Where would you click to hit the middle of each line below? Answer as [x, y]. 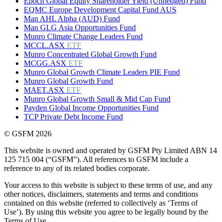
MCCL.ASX [45, 46]
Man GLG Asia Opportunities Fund [80, 28]
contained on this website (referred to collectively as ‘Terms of [101, 203]
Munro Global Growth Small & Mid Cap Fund [97, 99]
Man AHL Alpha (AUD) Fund [72, 19]
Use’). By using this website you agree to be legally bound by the [106, 212]
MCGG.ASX [46, 63]
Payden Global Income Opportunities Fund [91, 108]
